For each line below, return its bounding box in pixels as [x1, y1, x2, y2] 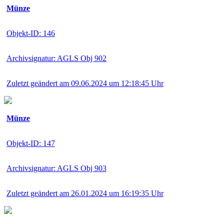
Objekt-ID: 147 [6, 138, 55, 147]
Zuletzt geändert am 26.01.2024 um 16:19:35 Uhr [6, 188, 163, 197]
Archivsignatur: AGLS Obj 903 [6, 163, 106, 172]
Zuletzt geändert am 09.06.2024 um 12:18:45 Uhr [6, 78, 163, 87]
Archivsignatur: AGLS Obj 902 [6, 53, 106, 62]
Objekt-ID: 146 [6, 28, 55, 37]
